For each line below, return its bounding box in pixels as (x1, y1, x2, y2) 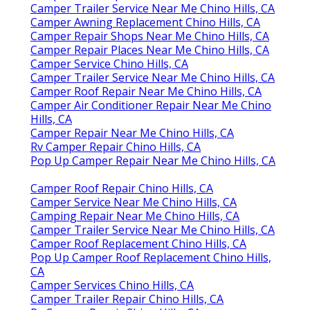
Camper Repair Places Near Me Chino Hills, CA (30, 42, 269, 58)
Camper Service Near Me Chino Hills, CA (30, 194, 237, 210)
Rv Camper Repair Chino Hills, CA (30, 139, 201, 155)
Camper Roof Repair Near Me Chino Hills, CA (30, 84, 262, 100)
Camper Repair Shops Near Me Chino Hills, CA (30, 28, 269, 44)
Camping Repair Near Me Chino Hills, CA (30, 208, 239, 224)
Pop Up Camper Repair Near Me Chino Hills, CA (30, 153, 275, 169)
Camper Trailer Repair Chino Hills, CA (30, 291, 224, 307)
